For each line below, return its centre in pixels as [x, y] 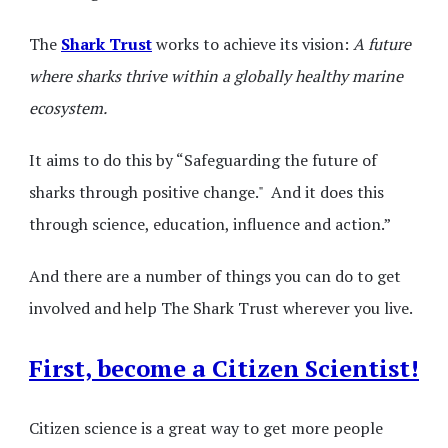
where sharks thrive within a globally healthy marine [216, 76]
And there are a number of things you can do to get [215, 276]
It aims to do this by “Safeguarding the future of [203, 160]
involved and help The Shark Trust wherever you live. [221, 308]
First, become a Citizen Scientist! [224, 368]
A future [382, 44]
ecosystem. [68, 108]
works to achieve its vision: [252, 44]
